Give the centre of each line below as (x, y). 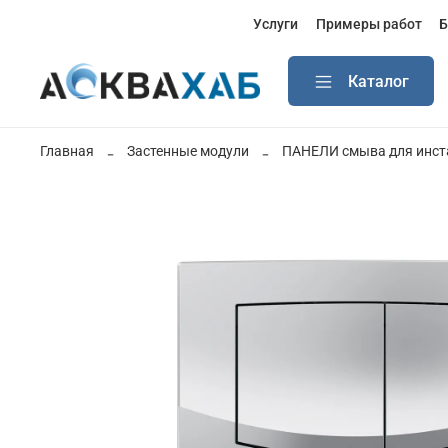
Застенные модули (188, 151)
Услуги (276, 24)
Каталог (378, 81)
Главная (67, 151)
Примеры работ (368, 24)
